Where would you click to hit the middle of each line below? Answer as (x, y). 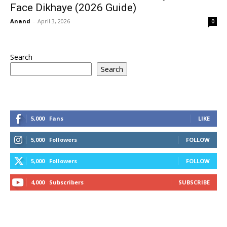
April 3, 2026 (54, 21)
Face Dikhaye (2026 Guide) (73, 8)
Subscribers (66, 182)
